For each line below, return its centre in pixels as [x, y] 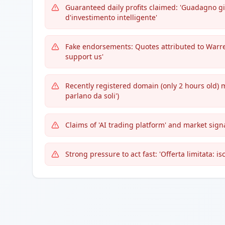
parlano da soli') [92, 96]
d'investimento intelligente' [111, 17]
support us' [84, 57]
